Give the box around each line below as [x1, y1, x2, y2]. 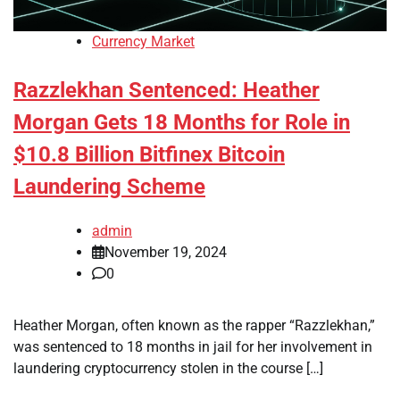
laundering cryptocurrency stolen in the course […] [13, 360, 323, 378]
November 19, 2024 [104, 244, 227, 262]
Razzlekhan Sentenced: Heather [13, 78, 320, 104]
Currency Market [92, 33, 195, 51]
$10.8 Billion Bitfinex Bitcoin [13, 142, 285, 168]
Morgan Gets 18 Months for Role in [13, 110, 350, 136]
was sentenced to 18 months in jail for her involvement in [13, 338, 372, 356]
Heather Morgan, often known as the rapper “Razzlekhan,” [13, 317, 375, 335]
